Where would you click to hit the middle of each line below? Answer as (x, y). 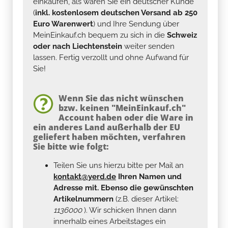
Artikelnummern (83, 199)
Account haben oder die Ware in (126, 117)
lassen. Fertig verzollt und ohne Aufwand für (111, 57)
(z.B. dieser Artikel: (146, 199)
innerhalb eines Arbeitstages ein (110, 221)
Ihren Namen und (149, 176)
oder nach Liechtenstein (78, 46)
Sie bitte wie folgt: (71, 146)
